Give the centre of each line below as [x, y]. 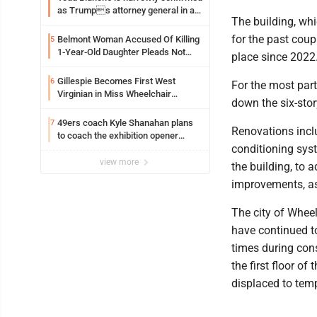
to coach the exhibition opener [118, 135]
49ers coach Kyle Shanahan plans [125, 122]
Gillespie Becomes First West [116, 81]
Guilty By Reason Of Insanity [114, 64]
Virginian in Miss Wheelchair [114, 93]
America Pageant [92, 106]
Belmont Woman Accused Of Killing [128, 39]
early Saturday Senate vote [111, 23]
